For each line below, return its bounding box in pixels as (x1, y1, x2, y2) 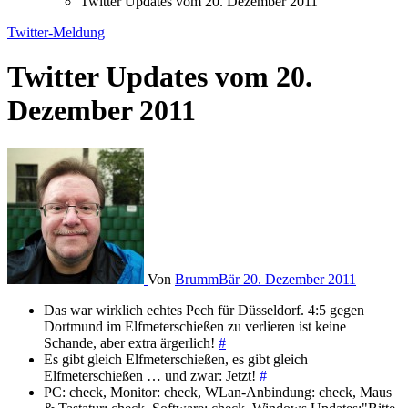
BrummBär (175, 270, 243, 287)
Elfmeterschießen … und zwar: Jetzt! (44, 367, 260, 383)
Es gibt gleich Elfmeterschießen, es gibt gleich (44, 351, 308, 367)
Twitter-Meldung (7, 25, 105, 40)
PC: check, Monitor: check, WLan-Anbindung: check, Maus (44, 383, 392, 400)
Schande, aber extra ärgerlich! (44, 334, 219, 351)
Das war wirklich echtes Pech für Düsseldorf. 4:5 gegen (44, 301, 364, 318)
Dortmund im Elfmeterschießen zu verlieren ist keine (44, 318, 346, 334)
